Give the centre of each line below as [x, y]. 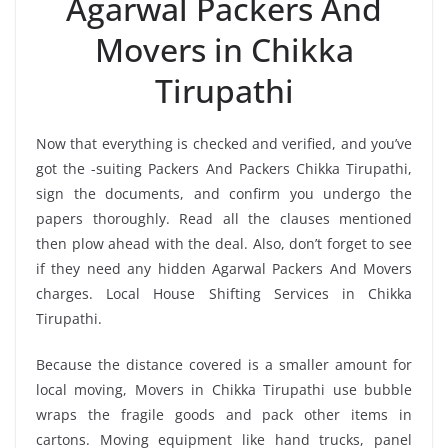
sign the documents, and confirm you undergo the [224, 193]
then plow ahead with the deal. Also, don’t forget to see [224, 243]
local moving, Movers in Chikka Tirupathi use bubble [224, 389]
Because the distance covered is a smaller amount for [224, 364]
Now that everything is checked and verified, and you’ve [224, 143]
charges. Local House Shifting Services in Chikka [224, 293]
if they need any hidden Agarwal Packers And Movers [224, 268]
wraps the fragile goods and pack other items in [224, 414]
